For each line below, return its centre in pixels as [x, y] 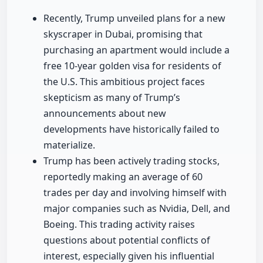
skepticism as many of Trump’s [112, 98]
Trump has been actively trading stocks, [131, 161]
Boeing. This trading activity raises [119, 225]
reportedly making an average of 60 [123, 177]
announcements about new [105, 114]
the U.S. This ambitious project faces [124, 82]
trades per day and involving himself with [135, 193]
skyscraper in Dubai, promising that [123, 34]
